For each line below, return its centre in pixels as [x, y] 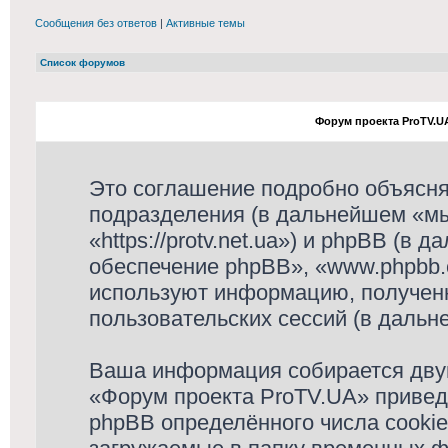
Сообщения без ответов [96, 23]
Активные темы [205, 23]
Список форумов [82, 62]
